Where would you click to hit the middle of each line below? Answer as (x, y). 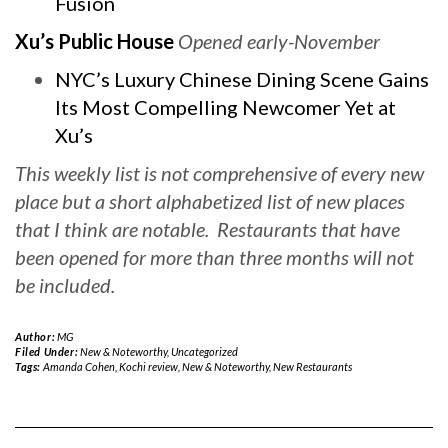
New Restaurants (312, 366)
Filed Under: (47, 351)
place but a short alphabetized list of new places (210, 201)
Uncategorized (204, 351)
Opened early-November (279, 41)
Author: (36, 336)
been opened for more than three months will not (214, 257)
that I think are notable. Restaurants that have (207, 229)
